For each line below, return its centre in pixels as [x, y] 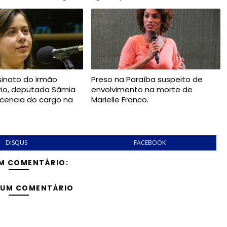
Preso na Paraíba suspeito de [147, 79]
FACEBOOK [149, 143]
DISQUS [17, 143]
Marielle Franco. [120, 100]
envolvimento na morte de [142, 89]
